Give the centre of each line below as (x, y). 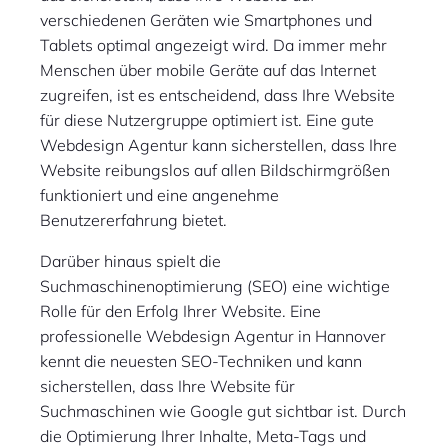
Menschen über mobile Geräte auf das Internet (208, 70)
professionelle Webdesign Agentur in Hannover (213, 336)
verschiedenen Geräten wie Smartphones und (206, 20)
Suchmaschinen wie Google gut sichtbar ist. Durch (223, 411)
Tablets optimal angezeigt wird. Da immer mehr (213, 45)
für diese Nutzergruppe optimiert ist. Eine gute (207, 120)
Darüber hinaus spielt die (130, 261)
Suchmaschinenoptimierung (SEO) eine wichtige (215, 286)
